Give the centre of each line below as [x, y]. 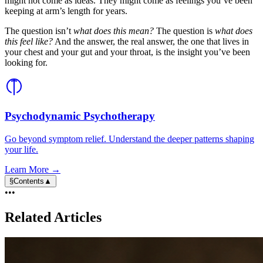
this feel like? [29, 42]
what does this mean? [114, 31]
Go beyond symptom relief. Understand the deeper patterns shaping [129, 139]
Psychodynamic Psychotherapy [80, 116]
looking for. [26, 63]
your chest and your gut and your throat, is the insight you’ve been [127, 52]
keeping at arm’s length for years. [66, 11]
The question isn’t [39, 31]
